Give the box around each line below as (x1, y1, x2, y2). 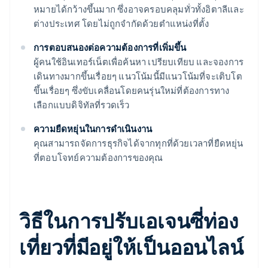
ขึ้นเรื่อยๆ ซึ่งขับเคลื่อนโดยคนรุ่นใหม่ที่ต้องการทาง (33, 84, 230, 97)
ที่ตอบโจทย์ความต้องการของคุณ (33, 151, 163, 164)
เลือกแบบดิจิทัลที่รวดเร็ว (33, 99, 130, 111)
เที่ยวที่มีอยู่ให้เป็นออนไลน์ (19, 234, 244, 260)
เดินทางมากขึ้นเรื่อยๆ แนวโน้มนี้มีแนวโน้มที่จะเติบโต (33, 70, 242, 83)
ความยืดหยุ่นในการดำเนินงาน (33, 123, 153, 135)
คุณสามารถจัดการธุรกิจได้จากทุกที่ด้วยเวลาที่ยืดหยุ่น (33, 137, 243, 150)
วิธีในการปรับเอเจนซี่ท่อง (19, 208, 239, 234)
